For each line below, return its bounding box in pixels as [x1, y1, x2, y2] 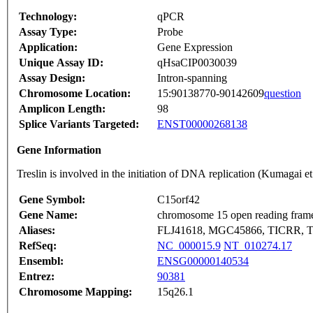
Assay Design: [19, 72, 85, 85]
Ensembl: [19, 255, 64, 268]
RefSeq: [19, 240, 57, 252]
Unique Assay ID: [19, 57, 103, 69]
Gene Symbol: [19, 194, 85, 206]
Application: [19, 41, 78, 54]
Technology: [19, 10, 77, 23]
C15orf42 [157, 194, 200, 206]
